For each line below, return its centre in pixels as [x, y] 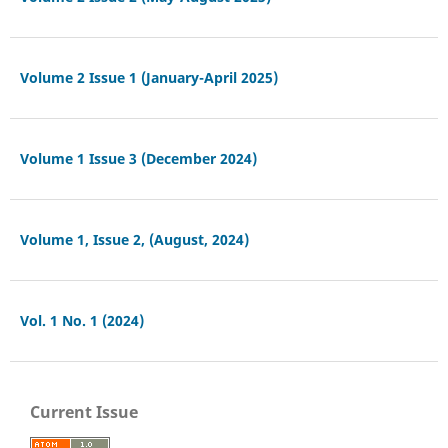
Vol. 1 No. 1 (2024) [81, 320]
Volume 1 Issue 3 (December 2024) [138, 158]
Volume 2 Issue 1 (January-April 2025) [148, 77]
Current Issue [84, 411]
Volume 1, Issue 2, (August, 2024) [134, 239]
